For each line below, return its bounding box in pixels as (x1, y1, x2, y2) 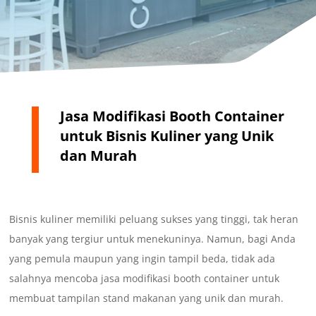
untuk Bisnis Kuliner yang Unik (59, 126, 274, 146)
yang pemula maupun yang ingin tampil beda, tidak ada (9, 252, 276, 266)
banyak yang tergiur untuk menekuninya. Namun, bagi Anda (9, 232, 296, 246)
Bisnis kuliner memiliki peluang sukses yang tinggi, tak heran (9, 212, 299, 226)
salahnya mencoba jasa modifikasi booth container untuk (9, 272, 280, 286)
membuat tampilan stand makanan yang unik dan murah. (9, 291, 284, 305)
